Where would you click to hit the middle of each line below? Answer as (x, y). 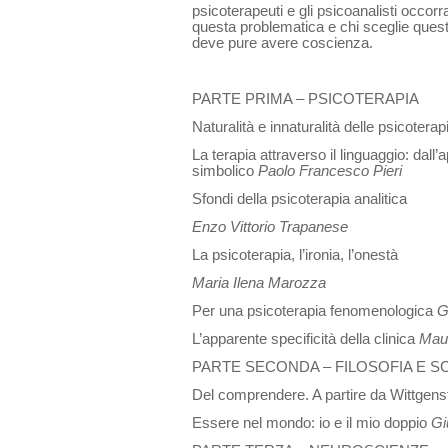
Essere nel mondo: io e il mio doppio (311, 422)
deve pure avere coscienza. (282, 42)
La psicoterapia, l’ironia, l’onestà (295, 254)
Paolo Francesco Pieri (330, 170)
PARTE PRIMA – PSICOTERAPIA (305, 98)
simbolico (225, 170)
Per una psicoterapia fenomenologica (314, 310)
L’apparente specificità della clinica (305, 338)
